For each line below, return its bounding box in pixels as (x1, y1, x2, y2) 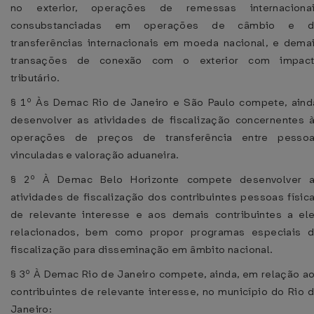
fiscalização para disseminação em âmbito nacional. (11, 243, 273, 257)
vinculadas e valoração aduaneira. (11, 148, 179, 162)
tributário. (11, 71, 60, 85)
